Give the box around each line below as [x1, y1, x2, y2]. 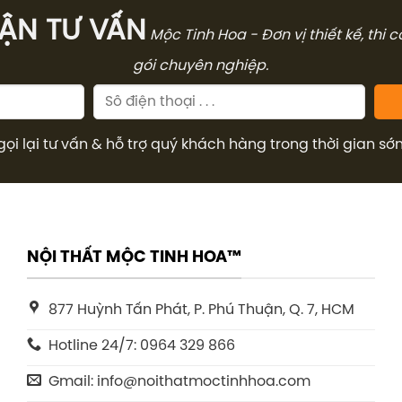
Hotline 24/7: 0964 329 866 [48, 337, 235, 354]
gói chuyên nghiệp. [133, 58, 269, 74]
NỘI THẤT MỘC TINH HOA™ [27, 249, 241, 267]
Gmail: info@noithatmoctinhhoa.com [48, 373, 310, 389]
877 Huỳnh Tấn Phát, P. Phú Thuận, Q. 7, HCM [48, 301, 354, 318]
